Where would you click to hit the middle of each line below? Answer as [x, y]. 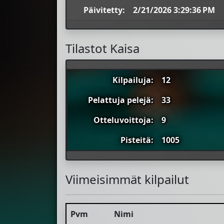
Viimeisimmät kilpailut [127, 179]
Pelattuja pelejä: [121, 100]
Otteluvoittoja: [123, 120]
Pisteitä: [137, 140]
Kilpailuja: [133, 80]
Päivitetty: [104, 10]
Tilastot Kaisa [102, 48]
